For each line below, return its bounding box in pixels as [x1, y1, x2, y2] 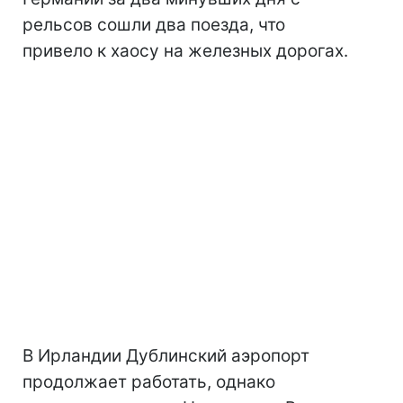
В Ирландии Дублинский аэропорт [22, 345, 309, 366]
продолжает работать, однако [22, 372, 275, 392]
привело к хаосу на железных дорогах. [22, 40, 348, 61]
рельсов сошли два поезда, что [22, 14, 285, 35]
